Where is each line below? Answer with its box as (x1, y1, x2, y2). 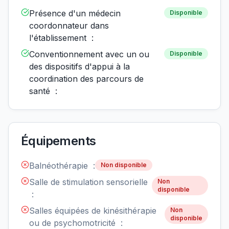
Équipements (21, 133, 96, 149)
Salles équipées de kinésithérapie (29, 205, 156, 216)
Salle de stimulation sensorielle (29, 177, 148, 188)
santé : (29, 86, 57, 97)
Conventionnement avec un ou (29, 49, 149, 60)
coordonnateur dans (29, 20, 109, 31)
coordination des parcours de (29, 74, 144, 84)
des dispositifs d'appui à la (29, 61, 130, 72)
